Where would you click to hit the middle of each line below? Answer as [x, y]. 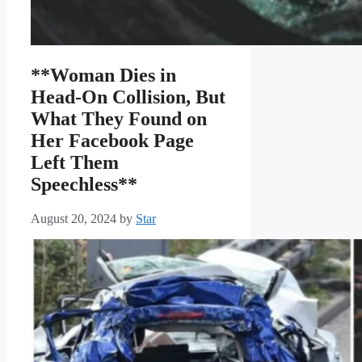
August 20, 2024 [74, 219]
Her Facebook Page [112, 141]
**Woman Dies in [103, 76]
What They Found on [119, 119]
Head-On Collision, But [128, 97]
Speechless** [84, 185]
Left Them [75, 163]
